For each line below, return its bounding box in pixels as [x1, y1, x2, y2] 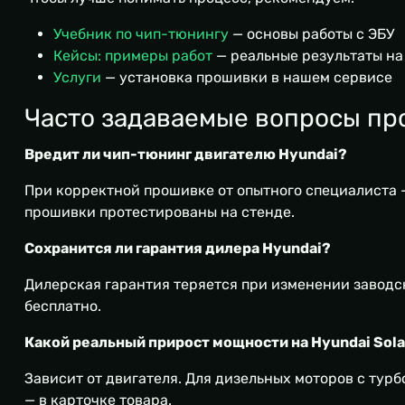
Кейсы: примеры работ [53, 47, 212, 65]
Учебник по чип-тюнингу [53, 25, 229, 43]
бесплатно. [24, 297, 101, 316]
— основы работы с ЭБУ [229, 25, 394, 43]
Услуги [53, 69, 101, 87]
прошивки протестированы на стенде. [24, 203, 295, 221]
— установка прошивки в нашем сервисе [101, 69, 392, 87]
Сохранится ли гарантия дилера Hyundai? [24, 240, 331, 258]
